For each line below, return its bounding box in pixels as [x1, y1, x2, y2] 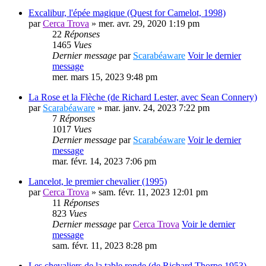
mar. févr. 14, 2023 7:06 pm [52, 156, 156, 167]
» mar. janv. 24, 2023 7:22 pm [95, 103, 210, 113]
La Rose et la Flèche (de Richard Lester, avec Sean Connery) [28, 92, 257, 103]
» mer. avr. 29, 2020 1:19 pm [89, 18, 199, 29]
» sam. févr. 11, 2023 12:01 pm [89, 187, 208, 198]
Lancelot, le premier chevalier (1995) [28, 176, 167, 187]
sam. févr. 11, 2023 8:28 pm [52, 240, 157, 251]
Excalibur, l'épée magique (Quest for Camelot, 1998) [28, 8, 226, 18]
